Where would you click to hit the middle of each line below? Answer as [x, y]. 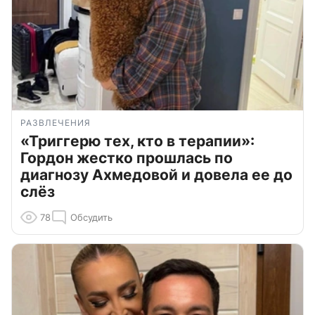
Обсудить [91, 218]
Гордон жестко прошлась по [127, 158]
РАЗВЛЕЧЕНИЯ [56, 123]
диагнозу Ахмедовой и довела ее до [156, 175]
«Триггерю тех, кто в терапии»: [137, 141]
